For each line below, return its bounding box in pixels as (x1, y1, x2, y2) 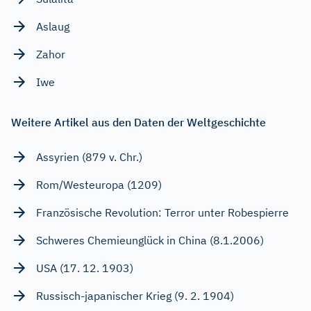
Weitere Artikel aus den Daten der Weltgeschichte (11, 115, 266, 129)
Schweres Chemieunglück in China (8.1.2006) (36, 233, 264, 247)
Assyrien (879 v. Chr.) (36, 149, 142, 164)
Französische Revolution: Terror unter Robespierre (36, 205, 289, 219)
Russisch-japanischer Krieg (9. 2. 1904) (36, 288, 234, 303)
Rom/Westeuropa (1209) (36, 177, 162, 192)
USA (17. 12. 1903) (36, 260, 133, 275)
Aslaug (36, 19, 69, 33)
